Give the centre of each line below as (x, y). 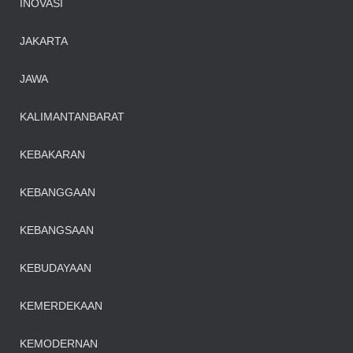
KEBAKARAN (52, 154)
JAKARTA (44, 41)
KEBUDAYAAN (56, 268)
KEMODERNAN (59, 344)
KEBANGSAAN (57, 230)
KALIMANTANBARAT (72, 117)
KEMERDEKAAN (61, 306)
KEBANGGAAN (58, 192)
